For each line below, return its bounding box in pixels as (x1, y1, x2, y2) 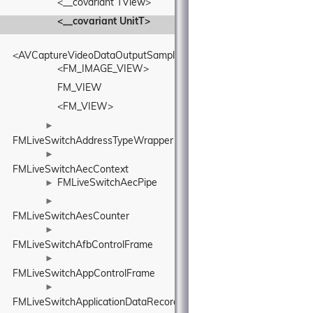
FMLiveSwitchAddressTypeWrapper (13, 136, 173, 147)
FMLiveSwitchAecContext (13, 165, 129, 175)
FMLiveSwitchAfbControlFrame (13, 240, 153, 251)
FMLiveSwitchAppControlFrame (13, 269, 155, 279)
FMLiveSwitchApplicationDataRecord (13, 298, 179, 308)
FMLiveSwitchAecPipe (57, 178, 157, 189)
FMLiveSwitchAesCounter (13, 212, 129, 222)
